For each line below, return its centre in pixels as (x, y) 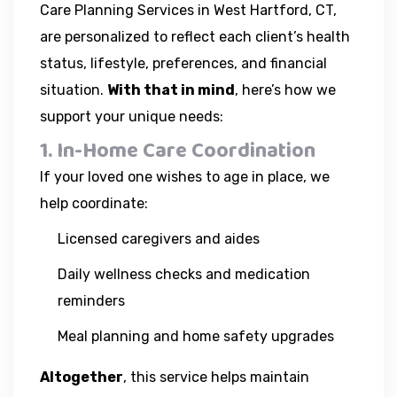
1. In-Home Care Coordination (178, 151)
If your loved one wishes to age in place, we (185, 176)
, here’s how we (285, 90)
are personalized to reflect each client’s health (195, 36)
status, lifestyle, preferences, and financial (183, 63)
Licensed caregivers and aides (159, 238)
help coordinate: (94, 203)
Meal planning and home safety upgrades (196, 336)
